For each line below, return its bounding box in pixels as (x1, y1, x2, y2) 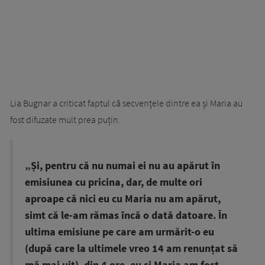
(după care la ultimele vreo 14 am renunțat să (25, 241, 238, 255)
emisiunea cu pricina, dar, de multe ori (25, 175, 202, 189)
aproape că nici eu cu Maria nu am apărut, (25, 192, 221, 205)
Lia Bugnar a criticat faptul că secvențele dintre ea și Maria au (10, 96, 243, 109)
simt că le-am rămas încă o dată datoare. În (25, 208, 227, 222)
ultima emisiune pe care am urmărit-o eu (25, 225, 214, 238)
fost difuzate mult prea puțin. (10, 113, 121, 125)
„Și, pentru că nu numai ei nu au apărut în (25, 159, 220, 172)
